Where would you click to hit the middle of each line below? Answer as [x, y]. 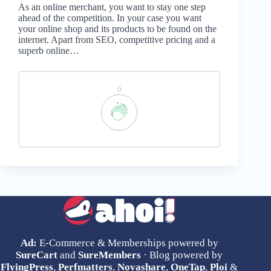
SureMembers [110, 255]
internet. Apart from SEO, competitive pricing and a [117, 40]
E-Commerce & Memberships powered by [127, 243]
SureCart [37, 255]
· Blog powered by [182, 255]
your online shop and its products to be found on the [117, 29]
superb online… [49, 51]
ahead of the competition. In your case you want [110, 18]
